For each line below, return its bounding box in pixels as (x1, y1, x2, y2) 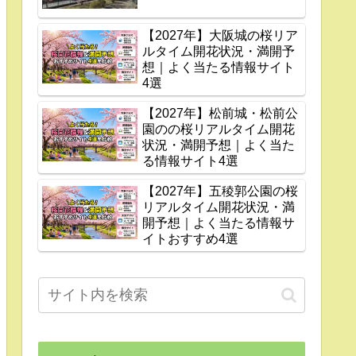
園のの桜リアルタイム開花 (142, 122, 295, 137)
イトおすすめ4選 (142, 232, 238, 246)
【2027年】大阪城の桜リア (142, 29, 298, 43)
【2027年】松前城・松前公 (142, 106, 298, 121)
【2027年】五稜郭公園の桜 (142, 184, 298, 199)
